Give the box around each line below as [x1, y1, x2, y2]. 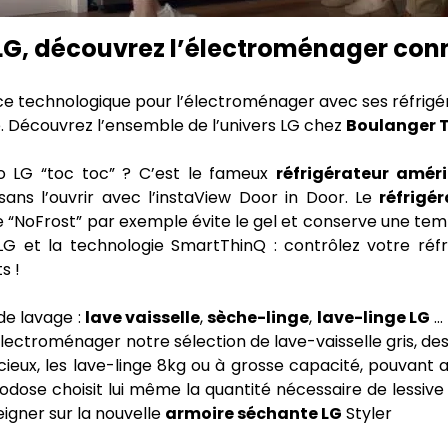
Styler [341, 402, 392, 425]
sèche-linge [207, 306, 310, 329]
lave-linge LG [316, 306, 431, 329]
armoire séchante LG [164, 402, 342, 425]
